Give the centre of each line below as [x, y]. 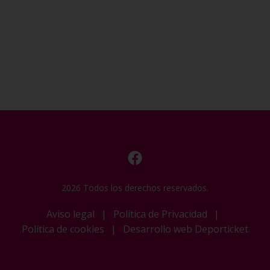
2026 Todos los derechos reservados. [135, 188]
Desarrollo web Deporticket [186, 229]
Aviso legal [71, 214]
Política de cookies [63, 229]
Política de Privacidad [160, 214]
